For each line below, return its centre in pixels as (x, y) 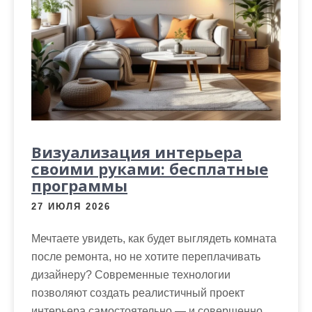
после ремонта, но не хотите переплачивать (146, 257)
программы (79, 185)
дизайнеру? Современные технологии (131, 275)
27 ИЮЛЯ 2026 (71, 206)
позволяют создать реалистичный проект (138, 293)
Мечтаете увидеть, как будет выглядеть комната (154, 239)
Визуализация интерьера (137, 152)
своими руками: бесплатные (150, 169)
